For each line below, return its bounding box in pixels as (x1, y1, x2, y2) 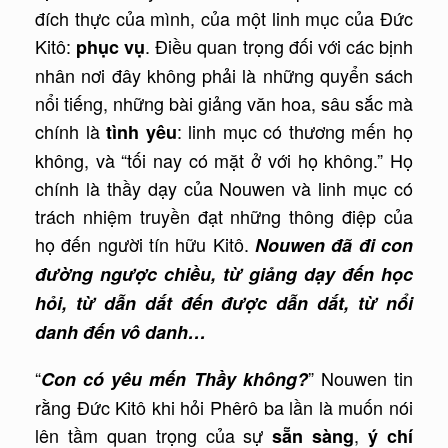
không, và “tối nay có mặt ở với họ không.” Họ (35, 147, 413, 174)
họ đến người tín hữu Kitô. (35, 231, 255, 258)
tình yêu (106, 119, 177, 146)
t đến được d (165, 290, 288, 317)
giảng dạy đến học (242, 261, 413, 288)
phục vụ (76, 34, 146, 61)
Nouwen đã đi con (255, 232, 413, 259)
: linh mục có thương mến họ (176, 118, 414, 145)
